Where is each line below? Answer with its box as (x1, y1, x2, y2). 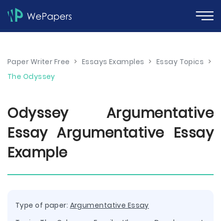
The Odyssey (7, 72, 55, 81)
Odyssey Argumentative (7, 104, 214, 123)
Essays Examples (81, 57, 145, 67)
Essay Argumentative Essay (7, 123, 214, 143)
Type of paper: (15, 200, 70, 210)
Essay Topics (156, 57, 204, 67)
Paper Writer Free (7, 57, 70, 67)
